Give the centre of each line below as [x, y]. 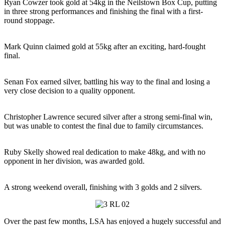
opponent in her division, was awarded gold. [74, 161]
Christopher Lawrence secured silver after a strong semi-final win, [108, 117]
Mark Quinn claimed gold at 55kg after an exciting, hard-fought [105, 46]
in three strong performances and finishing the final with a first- [103, 11]
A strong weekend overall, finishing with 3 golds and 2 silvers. [103, 187]
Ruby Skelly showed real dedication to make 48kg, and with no [105, 152]
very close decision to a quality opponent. [70, 91]
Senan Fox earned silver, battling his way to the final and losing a [107, 82]
